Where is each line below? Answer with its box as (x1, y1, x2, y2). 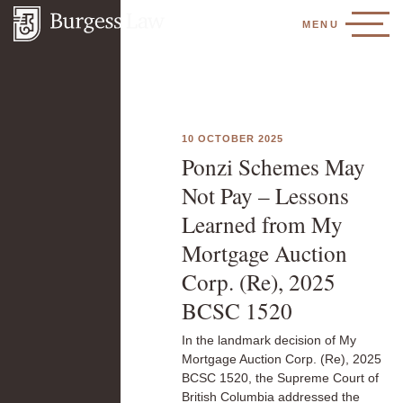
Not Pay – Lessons (181, 180, 349, 210)
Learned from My (181, 209, 343, 239)
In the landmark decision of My (181, 333, 356, 347)
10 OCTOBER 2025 (181, 133, 284, 144)
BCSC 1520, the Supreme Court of (181, 371, 379, 385)
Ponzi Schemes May (181, 151, 365, 182)
